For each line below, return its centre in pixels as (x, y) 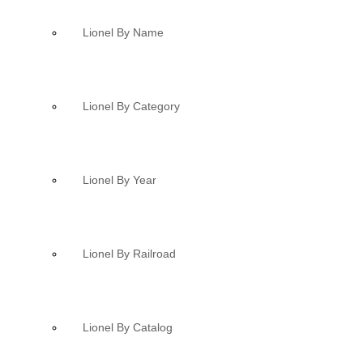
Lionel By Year (119, 179)
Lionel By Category (131, 106)
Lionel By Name (123, 32)
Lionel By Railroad (129, 254)
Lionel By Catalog (127, 328)
